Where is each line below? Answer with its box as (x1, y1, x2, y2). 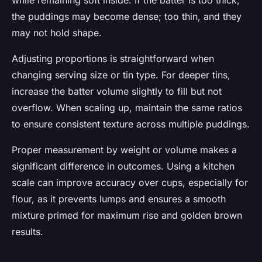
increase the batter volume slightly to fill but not (12, 85, 222, 98)
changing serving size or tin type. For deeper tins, (12, 69, 230, 81)
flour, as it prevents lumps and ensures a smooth (12, 193, 226, 205)
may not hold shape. (12, 27, 102, 39)
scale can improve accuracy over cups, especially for (12, 177, 248, 189)
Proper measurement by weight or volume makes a (12, 144, 237, 156)
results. (12, 226, 43, 238)
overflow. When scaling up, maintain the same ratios (12, 102, 242, 114)
